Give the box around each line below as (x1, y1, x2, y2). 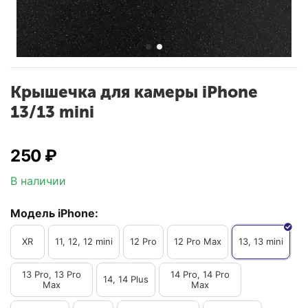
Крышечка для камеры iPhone (10, 82, 258, 102)
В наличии (10, 173, 66, 188)
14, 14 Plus (103, 274, 148, 285)
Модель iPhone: (10, 206, 98, 220)
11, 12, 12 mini (55, 236, 113, 247)
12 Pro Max (174, 236, 221, 247)
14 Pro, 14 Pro (170, 268, 230, 280)
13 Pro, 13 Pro (22, 268, 81, 280)
